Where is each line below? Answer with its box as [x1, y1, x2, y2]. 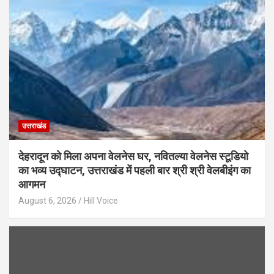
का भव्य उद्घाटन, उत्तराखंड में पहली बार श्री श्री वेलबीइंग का [18, 164, 251, 177]
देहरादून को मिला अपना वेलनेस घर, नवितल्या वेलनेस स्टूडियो [18, 150, 248, 163]
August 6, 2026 [18, 196, 76, 206]
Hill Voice [84, 196, 118, 206]
